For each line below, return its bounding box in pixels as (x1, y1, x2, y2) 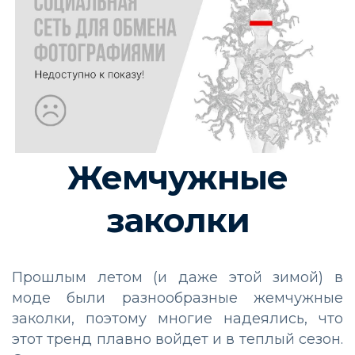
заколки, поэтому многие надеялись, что (12, 310, 343, 328)
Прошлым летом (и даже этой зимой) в (12, 269, 343, 287)
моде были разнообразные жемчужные (12, 289, 343, 307)
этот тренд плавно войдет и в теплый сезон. (12, 330, 343, 349)
